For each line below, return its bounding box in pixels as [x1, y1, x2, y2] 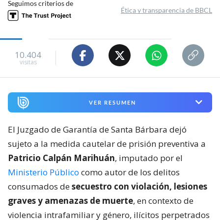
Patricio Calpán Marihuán [8, 152, 115, 164]
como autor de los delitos [79, 166, 180, 178]
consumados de [8, 180, 72, 192]
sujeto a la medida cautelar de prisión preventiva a [8, 137, 206, 149]
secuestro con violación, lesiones [72, 180, 207, 192]
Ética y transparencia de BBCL [121, 6, 212, 15]
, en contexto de [133, 194, 193, 206]
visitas [19, 57, 37, 66]
